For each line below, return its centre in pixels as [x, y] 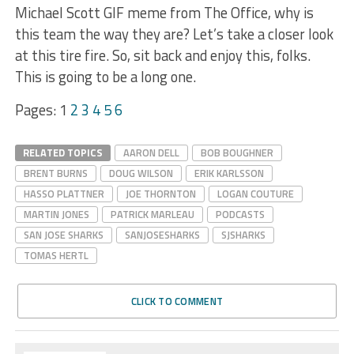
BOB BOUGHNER [237, 153]
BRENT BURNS [55, 173]
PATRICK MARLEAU [152, 215]
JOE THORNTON [160, 194]
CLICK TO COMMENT [177, 301]
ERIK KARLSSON [229, 173]
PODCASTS [240, 215]
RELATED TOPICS [62, 153]
